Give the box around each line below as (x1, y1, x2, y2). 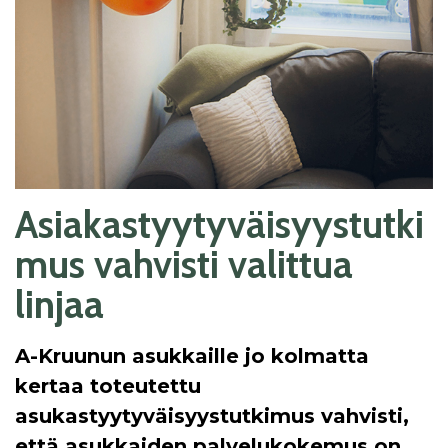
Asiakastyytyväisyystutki (15, 201, 424, 248)
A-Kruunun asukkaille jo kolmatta (15, 344, 369, 368)
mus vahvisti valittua (15, 241, 353, 288)
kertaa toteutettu (15, 374, 201, 398)
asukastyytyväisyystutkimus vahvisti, (15, 404, 409, 428)
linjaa (15, 281, 104, 328)
